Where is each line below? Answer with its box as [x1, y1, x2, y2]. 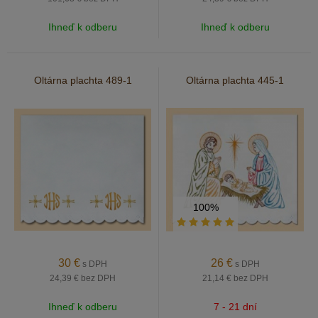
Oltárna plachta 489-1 [33, 75, 132, 86]
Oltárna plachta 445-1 [186, 75, 284, 86]
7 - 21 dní [213, 301, 257, 312]
